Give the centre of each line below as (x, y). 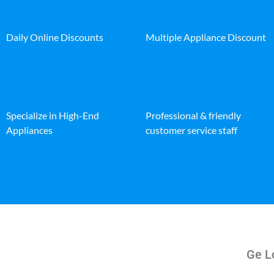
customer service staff (191, 130)
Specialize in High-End (53, 115)
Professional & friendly (193, 115)
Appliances (29, 130)
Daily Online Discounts (55, 37)
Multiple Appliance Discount (206, 37)
